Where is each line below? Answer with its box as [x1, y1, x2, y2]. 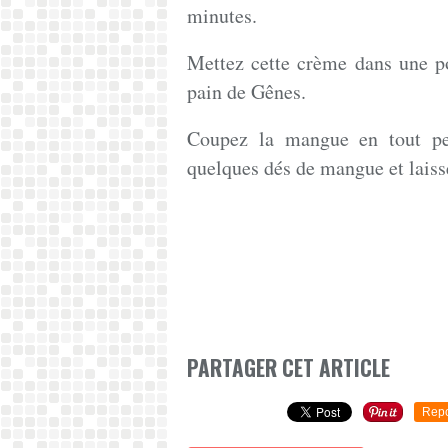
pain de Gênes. [187, 78, 313, 105]
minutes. [187, 2, 257, 29]
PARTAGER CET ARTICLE [187, 352, 390, 384]
